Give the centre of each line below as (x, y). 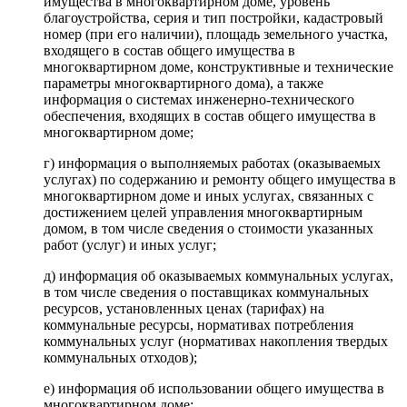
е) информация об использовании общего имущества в (214, 388)
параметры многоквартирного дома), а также (184, 83)
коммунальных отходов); (120, 357)
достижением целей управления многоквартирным (203, 212)
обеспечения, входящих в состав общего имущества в (210, 115)
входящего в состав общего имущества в (169, 50)
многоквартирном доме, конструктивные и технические (218, 66)
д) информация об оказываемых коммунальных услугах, (218, 275)
